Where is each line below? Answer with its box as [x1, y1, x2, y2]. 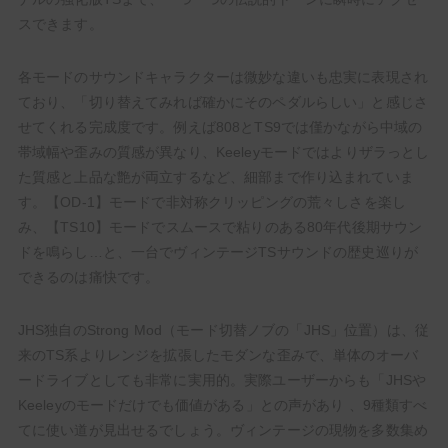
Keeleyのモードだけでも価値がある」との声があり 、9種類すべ [17, 397, 428, 414]
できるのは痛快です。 [17, 269, 160, 286]
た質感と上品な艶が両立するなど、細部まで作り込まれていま [17, 169, 414, 186]
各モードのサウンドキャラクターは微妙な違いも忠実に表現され [17, 69, 428, 86]
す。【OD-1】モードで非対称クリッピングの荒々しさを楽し [17, 194, 406, 211]
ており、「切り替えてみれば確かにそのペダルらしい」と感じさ [17, 94, 428, 111]
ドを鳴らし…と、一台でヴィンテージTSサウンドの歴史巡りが [17, 244, 418, 261]
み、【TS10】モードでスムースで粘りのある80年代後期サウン [17, 219, 423, 236]
